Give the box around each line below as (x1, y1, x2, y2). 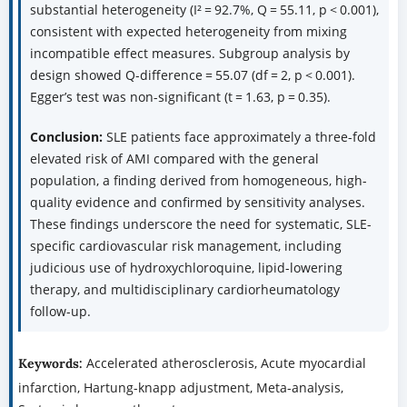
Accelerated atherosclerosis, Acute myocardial (85, 354, 366, 372)
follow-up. (29, 303, 91, 321)
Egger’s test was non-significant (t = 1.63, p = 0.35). (29, 88, 331, 106)
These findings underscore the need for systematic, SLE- (29, 215, 372, 233)
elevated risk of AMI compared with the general (29, 150, 319, 168)
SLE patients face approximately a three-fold (105, 128, 376, 146)
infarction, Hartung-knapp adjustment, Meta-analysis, (17, 379, 343, 397)
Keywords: (17, 355, 86, 372)
